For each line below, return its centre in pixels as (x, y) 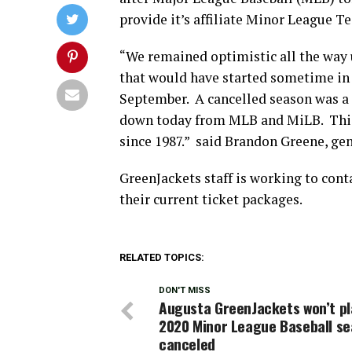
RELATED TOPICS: (162, 257)
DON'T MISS (185, 290)
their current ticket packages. (211, 199)
